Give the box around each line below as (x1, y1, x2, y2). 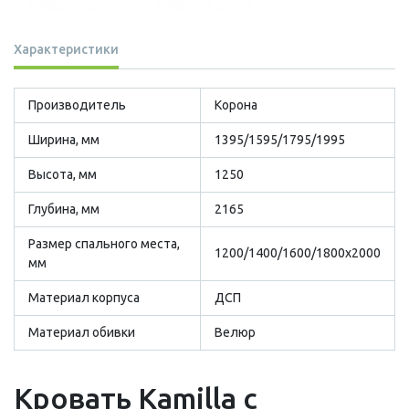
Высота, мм (28, 166, 97, 182)
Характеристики (14, 41, 119, 57)
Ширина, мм (28, 131, 100, 147)
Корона (215, 97, 257, 112)
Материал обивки (28, 324, 135, 340)
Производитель (28, 97, 126, 112)
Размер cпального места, (28, 236, 180, 251)
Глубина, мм (28, 201, 100, 216)
